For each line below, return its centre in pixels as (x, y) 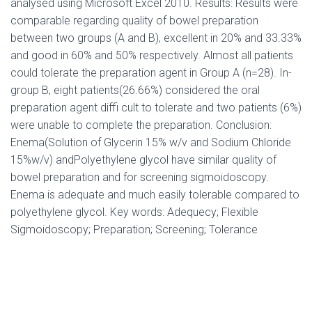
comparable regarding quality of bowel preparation (134, 21)
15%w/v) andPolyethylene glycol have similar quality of (143, 160)
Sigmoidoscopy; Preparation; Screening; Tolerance (134, 230)
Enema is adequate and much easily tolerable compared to (155, 195)
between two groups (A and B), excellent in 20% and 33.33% (156, 38)
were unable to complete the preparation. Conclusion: (141, 125)
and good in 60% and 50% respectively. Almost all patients (152, 56)
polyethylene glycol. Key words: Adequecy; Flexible (134, 212)
